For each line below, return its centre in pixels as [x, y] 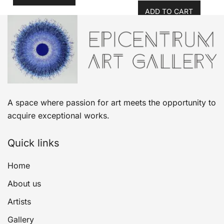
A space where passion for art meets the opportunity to [112, 102]
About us [24, 183]
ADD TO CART [169, 11]
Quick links [33, 143]
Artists [19, 201]
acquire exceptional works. [58, 115]
